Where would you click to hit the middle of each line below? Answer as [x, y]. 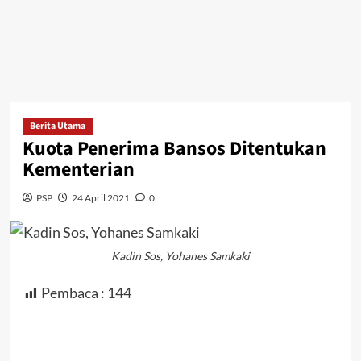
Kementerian [78, 170]
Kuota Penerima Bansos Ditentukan [174, 149]
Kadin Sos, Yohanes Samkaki [180, 256]
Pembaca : [73, 293]
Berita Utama [57, 126]
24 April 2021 [100, 198]
